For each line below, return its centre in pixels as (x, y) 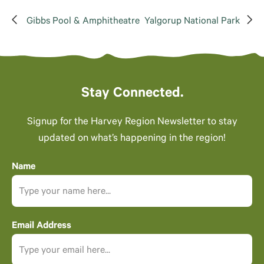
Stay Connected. (132, 94)
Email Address (42, 226)
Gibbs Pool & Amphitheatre (83, 22)
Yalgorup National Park (192, 22)
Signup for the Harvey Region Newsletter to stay (132, 123)
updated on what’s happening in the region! (132, 139)
